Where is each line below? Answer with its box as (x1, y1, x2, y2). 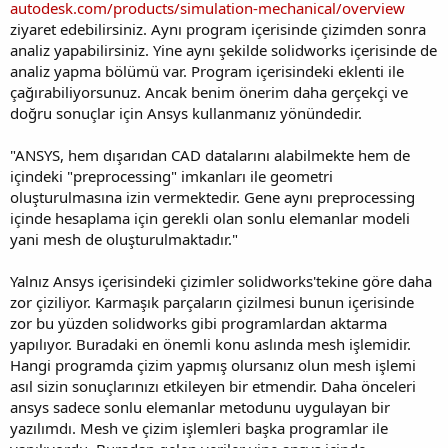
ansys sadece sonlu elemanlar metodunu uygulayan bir (10, 397, 390, 418)
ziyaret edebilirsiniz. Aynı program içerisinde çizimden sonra (10, 19, 426, 40)
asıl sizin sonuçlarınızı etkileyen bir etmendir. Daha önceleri (10, 376, 416, 397)
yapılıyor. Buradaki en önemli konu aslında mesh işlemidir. (10, 334, 411, 355)
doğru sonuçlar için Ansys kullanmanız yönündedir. (10, 103, 362, 124)
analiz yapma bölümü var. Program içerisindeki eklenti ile (10, 61, 404, 82)
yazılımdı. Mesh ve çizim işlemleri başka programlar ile (10, 418, 388, 439)
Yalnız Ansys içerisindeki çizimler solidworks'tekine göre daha (10, 271, 432, 292)
